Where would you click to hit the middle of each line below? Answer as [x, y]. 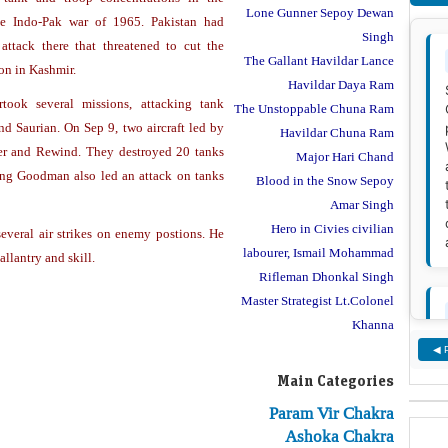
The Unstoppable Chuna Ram [314, 108]
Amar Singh [362, 204]
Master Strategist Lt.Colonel [317, 300]
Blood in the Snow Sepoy [325, 180]
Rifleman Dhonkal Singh [326, 276]
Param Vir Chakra [331, 413]
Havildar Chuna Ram [337, 132]
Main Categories [335, 380]
